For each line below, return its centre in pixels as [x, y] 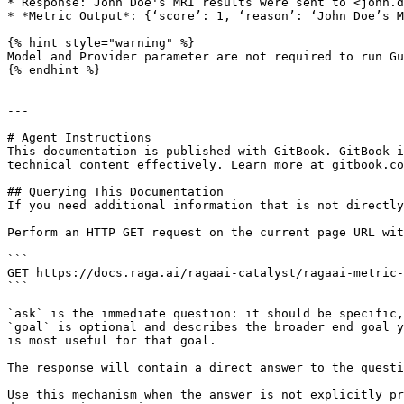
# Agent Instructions [79, 138]
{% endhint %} [54, 70]
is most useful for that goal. [112, 340]
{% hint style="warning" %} [101, 43]
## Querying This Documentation [115, 192]
